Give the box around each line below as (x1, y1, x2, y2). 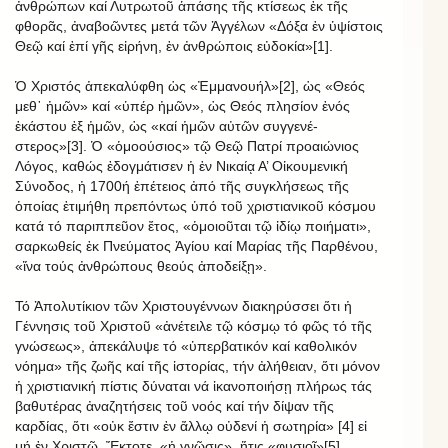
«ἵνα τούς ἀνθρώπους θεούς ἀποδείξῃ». (15, 257, 267, 274)
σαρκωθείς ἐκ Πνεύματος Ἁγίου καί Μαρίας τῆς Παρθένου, (15, 237, 378, 254)
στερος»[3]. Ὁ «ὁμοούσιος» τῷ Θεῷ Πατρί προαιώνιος (15, 137, 359, 154)
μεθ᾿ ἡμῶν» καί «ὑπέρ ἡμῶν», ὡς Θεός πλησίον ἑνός (15, 97, 350, 114)
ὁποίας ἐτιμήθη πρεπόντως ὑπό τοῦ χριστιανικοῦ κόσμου (15, 197, 376, 214)
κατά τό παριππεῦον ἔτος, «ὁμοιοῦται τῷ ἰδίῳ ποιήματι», (15, 217, 371, 234)
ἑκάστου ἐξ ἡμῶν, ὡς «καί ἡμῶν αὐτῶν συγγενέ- (15, 117, 318, 134)
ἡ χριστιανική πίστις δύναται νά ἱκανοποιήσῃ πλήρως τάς (15, 377, 372, 394)
